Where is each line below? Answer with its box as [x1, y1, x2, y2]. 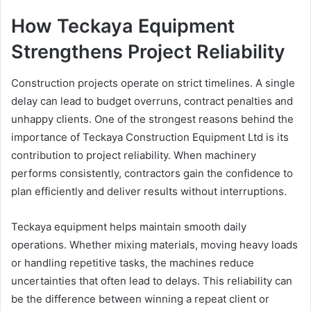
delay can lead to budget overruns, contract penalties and [11, 94, 293, 108]
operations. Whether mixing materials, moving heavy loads [11, 237, 298, 251]
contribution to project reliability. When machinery [11, 148, 256, 162]
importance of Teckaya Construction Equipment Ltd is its [11, 130, 289, 144]
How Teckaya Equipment [11, 15, 235, 38]
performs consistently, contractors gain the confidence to [11, 166, 293, 180]
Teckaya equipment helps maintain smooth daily [11, 219, 246, 233]
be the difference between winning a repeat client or [11, 292, 269, 305]
